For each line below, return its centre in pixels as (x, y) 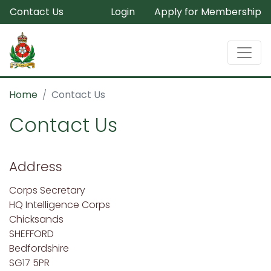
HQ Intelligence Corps (60, 205)
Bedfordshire (39, 248)
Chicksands (36, 219)
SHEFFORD (31, 234)
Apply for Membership (208, 12)
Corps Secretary (47, 190)
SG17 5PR (29, 263)
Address (36, 167)
